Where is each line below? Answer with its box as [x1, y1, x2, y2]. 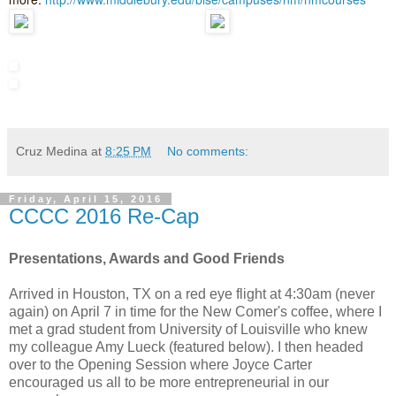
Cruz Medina [16, 144, 88, 159]
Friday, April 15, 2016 [9, 194, 163, 205]
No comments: [167, 144, 249, 159]
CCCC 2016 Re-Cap [9, 204, 199, 229]
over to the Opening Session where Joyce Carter [9, 357, 312, 372]
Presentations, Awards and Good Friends [9, 251, 285, 266]
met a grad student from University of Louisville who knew [9, 322, 368, 337]
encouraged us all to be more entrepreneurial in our [9, 375, 329, 390]
